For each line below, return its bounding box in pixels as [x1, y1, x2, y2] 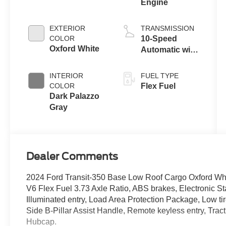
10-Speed [140, 34, 177, 43]
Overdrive [140, 56, 178, 66]
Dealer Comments [26, 150, 119, 162]
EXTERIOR [49, 24, 86, 33]
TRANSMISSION [140, 24, 194, 33]
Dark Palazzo [49, 92, 100, 101]
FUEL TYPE [140, 72, 179, 80]
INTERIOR [49, 72, 84, 80]
